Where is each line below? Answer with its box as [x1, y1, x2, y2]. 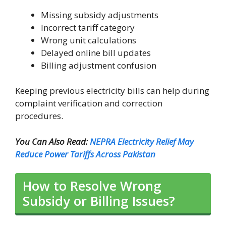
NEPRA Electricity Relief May [90, 135, 194, 147]
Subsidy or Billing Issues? [23, 192, 175, 210]
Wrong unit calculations [41, 34, 136, 46]
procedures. [15, 110, 63, 122]
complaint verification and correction [15, 97, 162, 109]
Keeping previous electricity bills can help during [15, 85, 209, 97]
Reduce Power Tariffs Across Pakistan [15, 148, 155, 160]
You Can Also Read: [15, 135, 90, 147]
